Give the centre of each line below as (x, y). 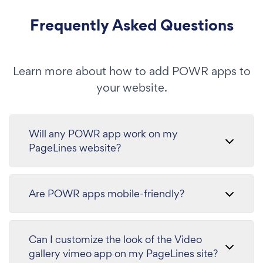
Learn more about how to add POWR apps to (131, 71)
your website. (131, 87)
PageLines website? (75, 147)
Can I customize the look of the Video (115, 239)
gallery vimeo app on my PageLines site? (123, 253)
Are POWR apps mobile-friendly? (107, 193)
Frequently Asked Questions (131, 25)
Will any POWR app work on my (103, 133)
